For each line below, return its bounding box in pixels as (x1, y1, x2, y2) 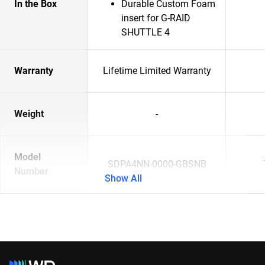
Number (14, 166, 49, 177)
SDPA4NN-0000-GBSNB (107, 159, 206, 170)
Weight (14, 108, 44, 119)
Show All (105, 173, 143, 184)
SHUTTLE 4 (121, 27, 170, 38)
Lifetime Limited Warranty (102, 65, 211, 76)
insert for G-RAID (121, 12, 190, 24)
